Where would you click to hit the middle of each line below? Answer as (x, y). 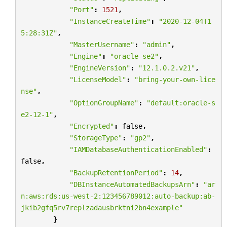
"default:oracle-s (181, 103)
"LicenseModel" (98, 79)
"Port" (81, 9)
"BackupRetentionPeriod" (116, 173)
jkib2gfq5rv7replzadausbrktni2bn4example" (102, 207)
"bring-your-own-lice (175, 79)
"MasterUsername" (102, 44)
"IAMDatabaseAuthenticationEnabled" (138, 149)
